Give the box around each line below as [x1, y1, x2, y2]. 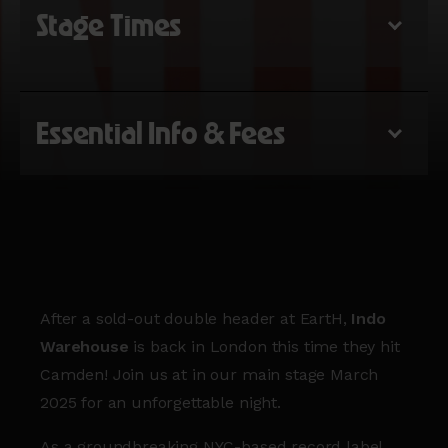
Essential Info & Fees [36, 112, 285, 153]
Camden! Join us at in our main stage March [40, 364, 379, 384]
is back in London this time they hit [128, 336, 400, 356]
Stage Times [36, 4, 182, 45]
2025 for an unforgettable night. [40, 392, 281, 412]
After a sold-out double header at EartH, [40, 308, 347, 328]
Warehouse [40, 336, 129, 356]
